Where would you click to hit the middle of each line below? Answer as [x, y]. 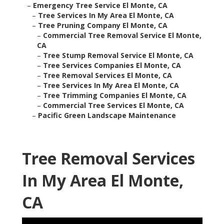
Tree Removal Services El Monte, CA [107, 75]
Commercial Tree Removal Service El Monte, [122, 35]
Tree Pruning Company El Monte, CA [102, 25]
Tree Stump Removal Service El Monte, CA [118, 55]
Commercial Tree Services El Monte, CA [113, 105]
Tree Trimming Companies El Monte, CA [114, 95]
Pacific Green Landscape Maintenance [107, 115]
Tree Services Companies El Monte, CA [112, 65]
